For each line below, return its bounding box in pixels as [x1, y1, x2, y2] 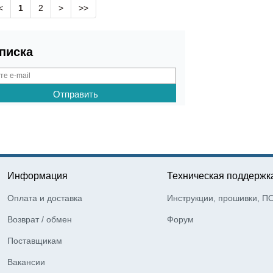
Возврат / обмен [7, 214, 73, 224]
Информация [7, 170, 68, 181]
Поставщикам [7, 235, 63, 246]
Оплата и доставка [7, 193, 83, 203]
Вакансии [7, 257, 46, 267]
